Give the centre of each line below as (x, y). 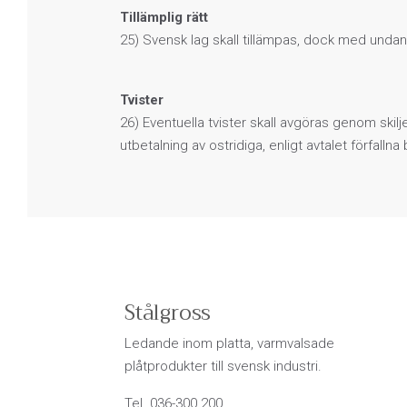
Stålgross (168, 313)
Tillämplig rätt (164, 17)
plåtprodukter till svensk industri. (223, 366)
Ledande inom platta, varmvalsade (229, 343)
